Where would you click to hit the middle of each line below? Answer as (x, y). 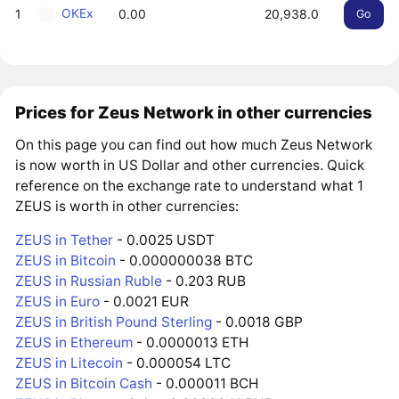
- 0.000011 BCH (206, 384)
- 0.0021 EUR (145, 302)
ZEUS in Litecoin (69, 363)
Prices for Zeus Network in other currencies (194, 112)
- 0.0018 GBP (258, 322)
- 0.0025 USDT (164, 240)
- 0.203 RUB (204, 281)
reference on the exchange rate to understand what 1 (190, 185)
